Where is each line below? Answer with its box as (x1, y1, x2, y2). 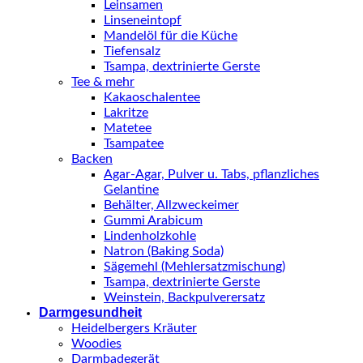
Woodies (71, 337, 122, 351)
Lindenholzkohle (104, 229, 196, 243)
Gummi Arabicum (104, 214, 203, 228)
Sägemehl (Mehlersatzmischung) (104, 260, 285, 274)
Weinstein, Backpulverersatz (104, 291, 265, 305)
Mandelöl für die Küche (104, 29, 237, 43)
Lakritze (104, 106, 148, 120)
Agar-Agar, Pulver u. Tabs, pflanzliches (104, 168, 319, 181)
